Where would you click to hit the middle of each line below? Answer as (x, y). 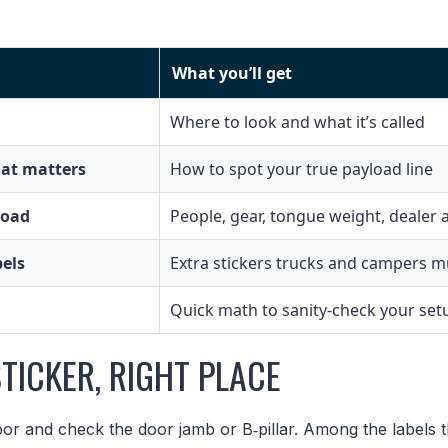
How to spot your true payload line (302, 168)
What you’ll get (232, 72)
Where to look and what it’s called (298, 121)
